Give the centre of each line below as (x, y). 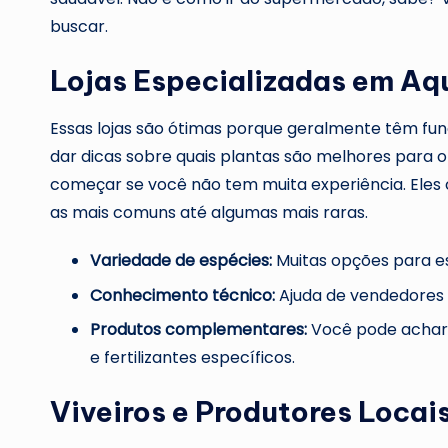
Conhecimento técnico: (182, 295)
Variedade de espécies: (181, 261)
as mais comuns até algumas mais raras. (209, 213)
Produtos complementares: (198, 330)
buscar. (79, 27)
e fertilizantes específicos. (192, 358)
